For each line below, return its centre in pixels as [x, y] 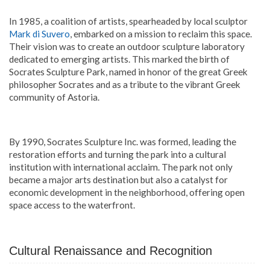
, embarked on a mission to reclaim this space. [161, 33]
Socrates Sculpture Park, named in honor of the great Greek [128, 71]
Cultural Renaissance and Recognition [111, 250]
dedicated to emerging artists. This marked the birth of [119, 59]
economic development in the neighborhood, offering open [127, 192]
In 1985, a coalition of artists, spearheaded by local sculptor [128, 21]
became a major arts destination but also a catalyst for [118, 179]
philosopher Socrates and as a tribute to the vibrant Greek [125, 84]
